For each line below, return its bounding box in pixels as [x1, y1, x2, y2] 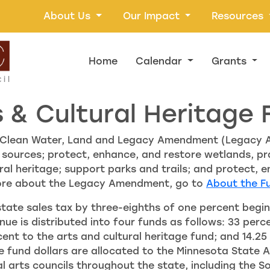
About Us [43, 10, 93, 22]
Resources [212, 10, 267, 22]
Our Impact [122, 10, 183, 22]
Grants [211, 55, 250, 67]
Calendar [135, 55, 185, 67]
